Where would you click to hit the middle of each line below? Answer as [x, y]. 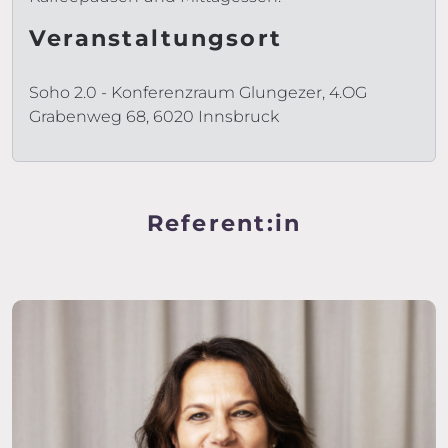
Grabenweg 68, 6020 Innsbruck [154, 116]
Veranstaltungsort [156, 38]
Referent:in [224, 223]
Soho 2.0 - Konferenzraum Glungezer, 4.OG [198, 92]
